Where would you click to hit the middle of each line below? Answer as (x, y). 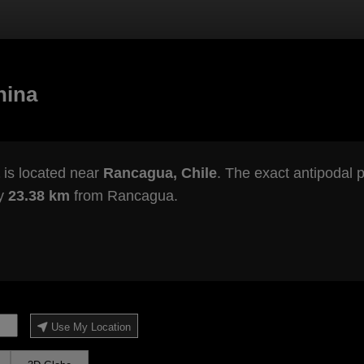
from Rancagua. (123, 196)
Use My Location (91, 327)
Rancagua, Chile (160, 173)
